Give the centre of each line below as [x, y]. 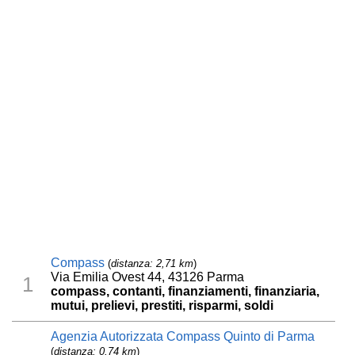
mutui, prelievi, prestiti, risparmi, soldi [162, 306]
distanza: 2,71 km [153, 264]
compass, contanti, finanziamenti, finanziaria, [185, 292]
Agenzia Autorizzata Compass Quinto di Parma [183, 337]
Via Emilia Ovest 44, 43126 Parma [148, 277]
